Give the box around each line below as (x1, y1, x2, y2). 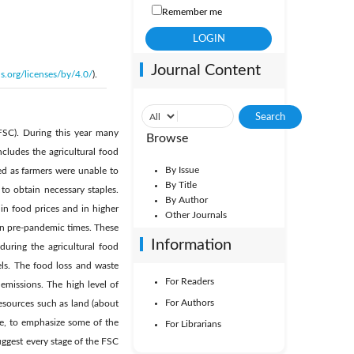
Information (150, 237, 232, 253)
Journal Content (150, 62, 261, 78)
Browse (145, 132, 188, 145)
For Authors (164, 298, 214, 307)
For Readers (164, 277, 214, 286)
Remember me (161, 7, 222, 17)
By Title (164, 180, 197, 190)
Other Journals (164, 210, 227, 220)
